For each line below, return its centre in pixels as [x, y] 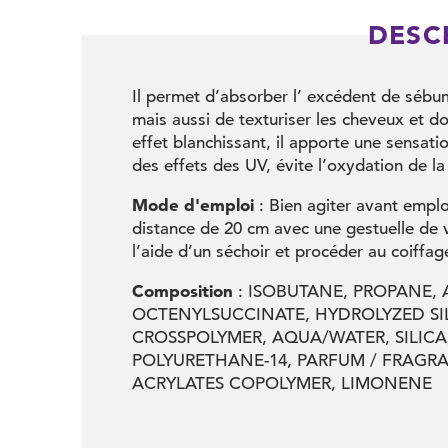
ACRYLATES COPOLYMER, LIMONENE [282, 383]
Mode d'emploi [193, 204]
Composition [182, 290]
